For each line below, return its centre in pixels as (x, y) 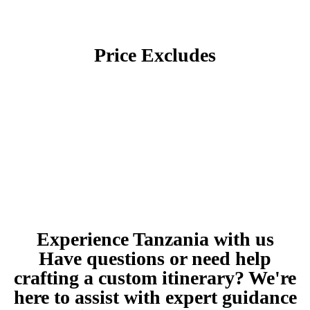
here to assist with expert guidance (155, 298)
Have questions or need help (155, 259)
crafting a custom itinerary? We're (155, 278)
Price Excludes (155, 55)
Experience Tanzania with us (155, 239)
